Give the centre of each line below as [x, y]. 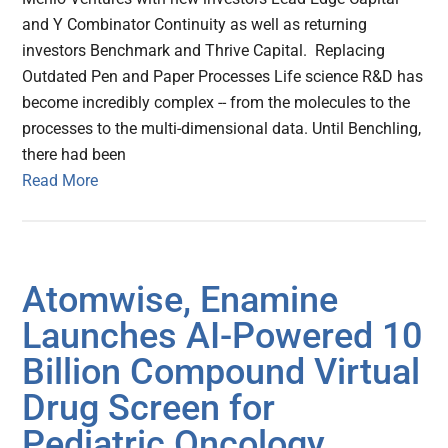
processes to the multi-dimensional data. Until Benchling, [222, 129]
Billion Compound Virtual [221, 372]
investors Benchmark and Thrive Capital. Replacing [204, 51]
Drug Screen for [149, 408]
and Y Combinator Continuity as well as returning [195, 25]
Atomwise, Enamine [180, 300]
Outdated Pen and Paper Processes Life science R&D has [223, 77]
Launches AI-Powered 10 [222, 336]
